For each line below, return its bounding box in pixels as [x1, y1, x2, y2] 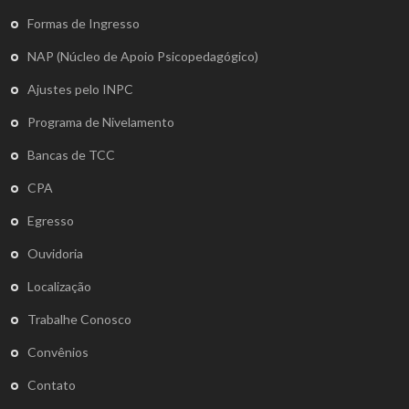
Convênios [27, 344, 89, 361]
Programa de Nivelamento [27, 114, 174, 131]
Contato [27, 377, 76, 393]
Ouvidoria [27, 246, 83, 262]
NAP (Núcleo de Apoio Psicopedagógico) [27, 48, 258, 65]
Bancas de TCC [27, 147, 115, 163]
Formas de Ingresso [27, 16, 140, 32]
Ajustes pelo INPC [27, 81, 133, 98]
